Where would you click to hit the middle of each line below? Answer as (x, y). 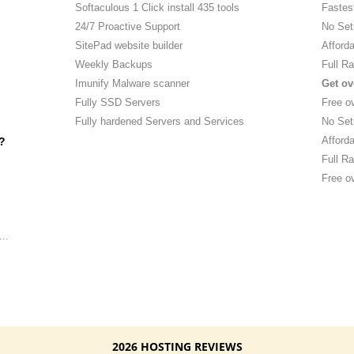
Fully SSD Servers (116, 102)
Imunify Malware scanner (131, 83)
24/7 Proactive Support (126, 26)
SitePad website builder (127, 45)
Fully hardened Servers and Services (158, 121)
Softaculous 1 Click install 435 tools (156, 8)
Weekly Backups (112, 64)
